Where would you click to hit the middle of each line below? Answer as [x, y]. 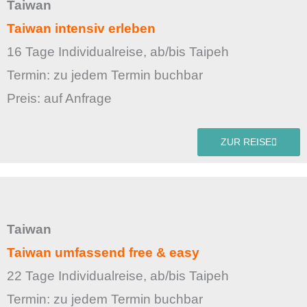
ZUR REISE [246, 143]
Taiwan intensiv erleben [81, 28]
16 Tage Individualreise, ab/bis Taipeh [118, 51]
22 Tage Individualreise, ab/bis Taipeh [118, 276]
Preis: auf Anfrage [59, 98]
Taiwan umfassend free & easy [103, 253]
